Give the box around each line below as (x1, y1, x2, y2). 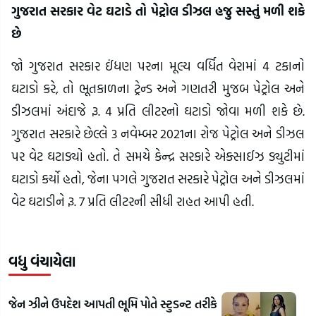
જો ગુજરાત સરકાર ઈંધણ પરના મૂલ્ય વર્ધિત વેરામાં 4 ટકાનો (11, 56, 305, 76)
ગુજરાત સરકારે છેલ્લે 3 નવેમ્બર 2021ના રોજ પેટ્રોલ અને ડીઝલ (11, 124, 305, 144)
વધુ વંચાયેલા (8, 250, 75, 272)
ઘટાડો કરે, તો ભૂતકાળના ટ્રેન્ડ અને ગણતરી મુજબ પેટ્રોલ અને (11, 79, 305, 99)
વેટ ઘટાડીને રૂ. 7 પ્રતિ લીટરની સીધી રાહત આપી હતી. (11, 192, 254, 212)
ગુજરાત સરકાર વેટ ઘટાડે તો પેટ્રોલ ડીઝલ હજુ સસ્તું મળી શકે (11, 1, 305, 21)
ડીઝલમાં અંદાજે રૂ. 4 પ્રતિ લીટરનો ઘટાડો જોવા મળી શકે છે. (11, 102, 305, 121)
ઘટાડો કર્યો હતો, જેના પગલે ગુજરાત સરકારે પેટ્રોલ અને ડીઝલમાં (11, 169, 305, 189)
